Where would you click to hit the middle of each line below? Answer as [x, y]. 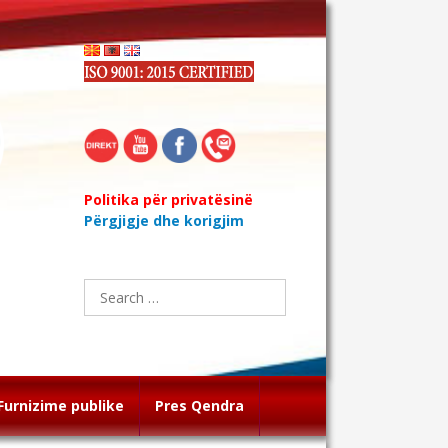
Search [105, 281]
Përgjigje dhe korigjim [164, 220]
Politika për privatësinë [168, 199]
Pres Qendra [199, 405]
